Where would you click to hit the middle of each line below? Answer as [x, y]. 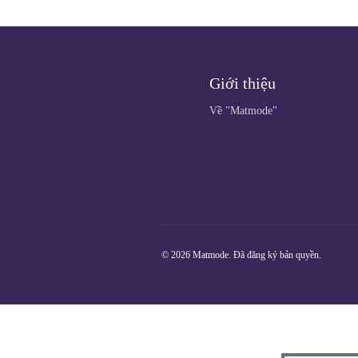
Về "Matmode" [243, 111]
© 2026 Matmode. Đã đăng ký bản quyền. [241, 255]
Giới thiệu [243, 83]
